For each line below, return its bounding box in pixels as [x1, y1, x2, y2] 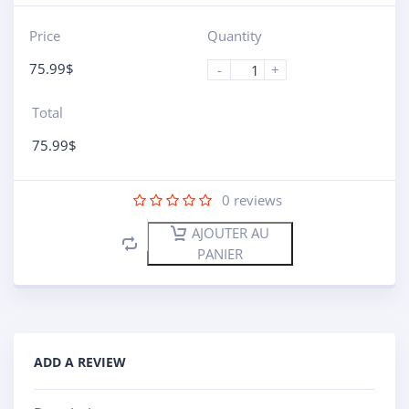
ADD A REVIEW [34, 352, 126, 371]
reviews [230, 191, 282, 209]
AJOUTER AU [192, 224, 269, 242]
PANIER [197, 244, 243, 263]
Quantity [207, 26, 262, 45]
